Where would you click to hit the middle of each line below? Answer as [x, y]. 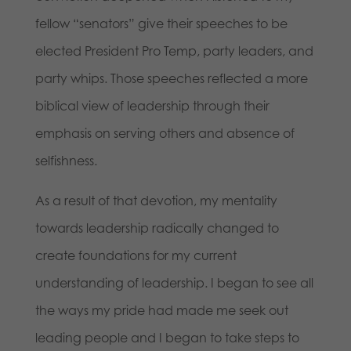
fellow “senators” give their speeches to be [161, 24]
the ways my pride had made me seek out [161, 311]
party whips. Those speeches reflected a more [171, 79]
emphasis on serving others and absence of [165, 134]
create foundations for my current [136, 256]
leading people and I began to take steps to [167, 338]
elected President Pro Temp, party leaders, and [174, 51]
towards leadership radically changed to [157, 228]
